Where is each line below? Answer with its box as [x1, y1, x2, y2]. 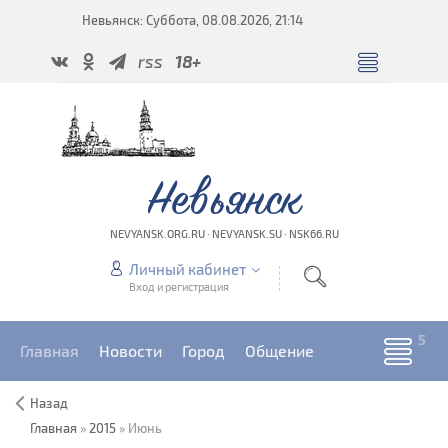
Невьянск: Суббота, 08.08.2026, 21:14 [82, 12, 303, 28]
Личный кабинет [128, 260, 246, 278]
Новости [99, 341, 162, 360]
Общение [245, 341, 314, 360]
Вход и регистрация [128, 280, 229, 293]
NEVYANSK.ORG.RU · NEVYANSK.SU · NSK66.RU [109, 227, 339, 240]
